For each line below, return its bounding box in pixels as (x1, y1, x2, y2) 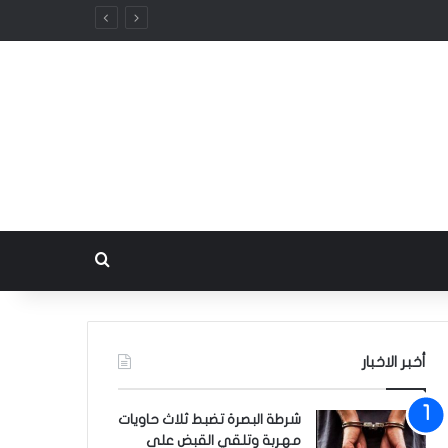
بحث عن (40, 253, 95, 269)
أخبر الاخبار (362, 354, 426, 370)
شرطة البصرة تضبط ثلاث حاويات (118, 412, 301, 427)
